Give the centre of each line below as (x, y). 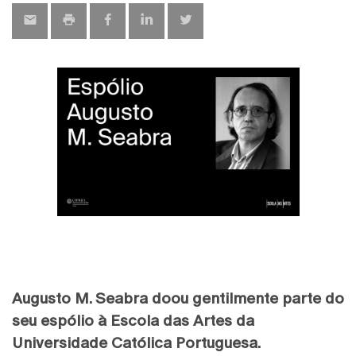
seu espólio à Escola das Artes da (133, 321)
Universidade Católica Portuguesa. (138, 343)
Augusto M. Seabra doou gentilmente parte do (178, 298)
